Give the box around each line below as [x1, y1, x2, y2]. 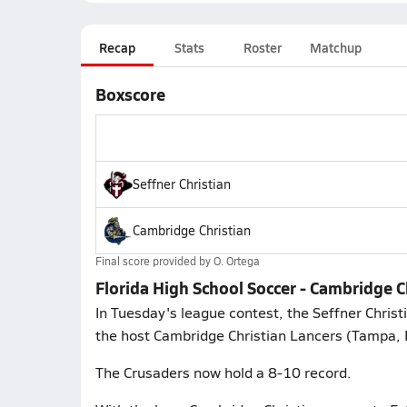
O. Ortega [213, 253, 260, 268]
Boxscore [94, 83, 165, 105]
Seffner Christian [132, 175, 231, 193]
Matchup [309, 38, 362, 56]
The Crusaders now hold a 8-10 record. [94, 362, 352, 382]
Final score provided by [94, 253, 213, 268]
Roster [243, 38, 282, 56]
